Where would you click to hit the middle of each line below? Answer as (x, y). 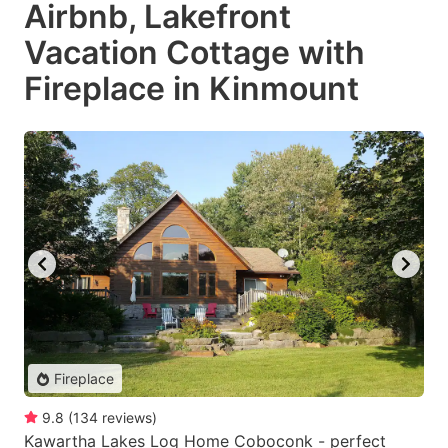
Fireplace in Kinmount (191, 88)
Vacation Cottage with (194, 52)
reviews (127, 418)
